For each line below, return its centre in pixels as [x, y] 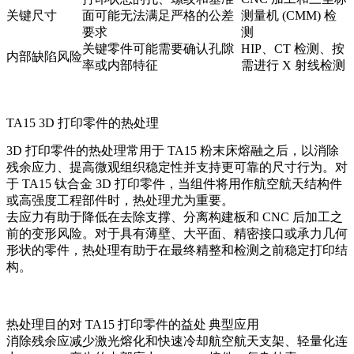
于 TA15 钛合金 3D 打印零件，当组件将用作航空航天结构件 [174, 184]
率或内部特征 [120, 66]
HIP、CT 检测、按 [293, 49]
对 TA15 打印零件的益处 [138, 325]
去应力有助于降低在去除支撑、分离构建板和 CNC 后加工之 [175, 217]
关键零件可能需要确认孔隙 [158, 49]
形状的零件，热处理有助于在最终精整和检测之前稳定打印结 [177, 250]
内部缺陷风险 [44, 57]
